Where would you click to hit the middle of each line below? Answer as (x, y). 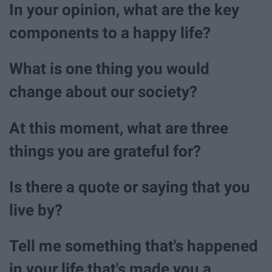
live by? (36, 210)
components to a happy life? (110, 33)
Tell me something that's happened (134, 246)
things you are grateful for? (105, 151)
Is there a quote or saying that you (130, 187)
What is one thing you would (109, 69)
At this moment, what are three (119, 128)
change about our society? (103, 92)
